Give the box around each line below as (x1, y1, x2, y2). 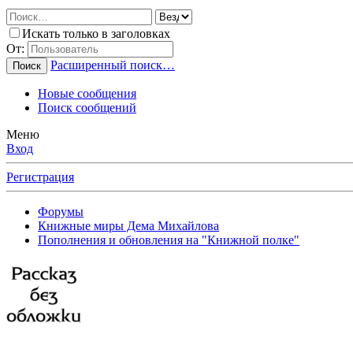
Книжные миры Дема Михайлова (38, 219, 219, 233)
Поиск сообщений (38, 101, 136, 115)
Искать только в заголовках (22, 27, 170, 41)
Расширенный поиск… (50, 58, 175, 72)
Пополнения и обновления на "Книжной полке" (38, 233, 299, 247)
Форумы (38, 205, 84, 219)
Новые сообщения (38, 87, 136, 101)
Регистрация (6, 170, 74, 184)
